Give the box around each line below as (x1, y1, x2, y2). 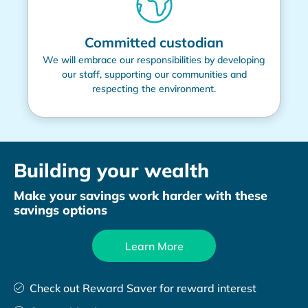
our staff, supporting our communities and (61, 68, 247, 81)
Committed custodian (85, 34, 223, 52)
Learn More (124, 239, 184, 253)
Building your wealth (14, 158, 209, 183)
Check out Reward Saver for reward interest (30, 280, 256, 295)
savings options (14, 202, 107, 219)
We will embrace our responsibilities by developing (43, 54, 265, 67)
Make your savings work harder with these (14, 188, 267, 204)
